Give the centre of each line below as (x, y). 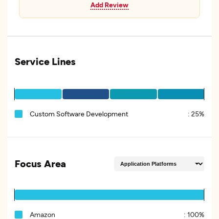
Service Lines (45, 61)
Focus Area (40, 163)
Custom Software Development (79, 114)
